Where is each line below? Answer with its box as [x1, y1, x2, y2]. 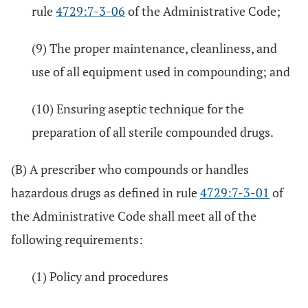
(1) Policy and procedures [32, 268, 168, 285]
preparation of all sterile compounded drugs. [32, 124, 274, 140]
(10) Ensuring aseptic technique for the [32, 100, 244, 117]
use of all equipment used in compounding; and [32, 63, 290, 80]
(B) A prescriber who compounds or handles [11, 161, 249, 177]
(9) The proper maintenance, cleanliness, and [32, 40, 277, 56]
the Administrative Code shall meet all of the [11, 208, 256, 224]
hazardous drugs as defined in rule [11, 184, 200, 201]
